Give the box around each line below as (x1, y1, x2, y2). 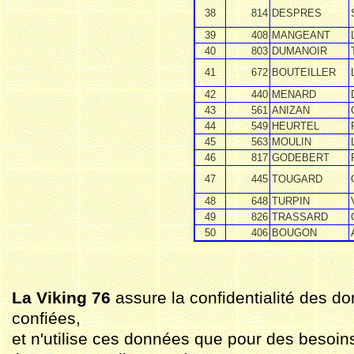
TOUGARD (272, 173, 322, 185)
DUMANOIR (272, 45, 327, 57)
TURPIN (272, 195, 310, 207)
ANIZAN (272, 104, 310, 116)
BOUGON (272, 227, 317, 239)
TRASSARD (272, 211, 328, 223)
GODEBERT (272, 152, 330, 164)
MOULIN (272, 136, 311, 148)
